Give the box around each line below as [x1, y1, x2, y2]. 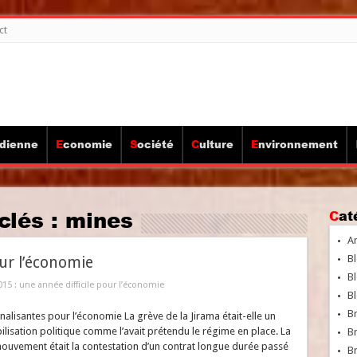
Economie [62, 137, 112, 151]
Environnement [257, 137, 338, 151]
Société [136, 137, 174, 151]
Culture [198, 137, 233, 151]
